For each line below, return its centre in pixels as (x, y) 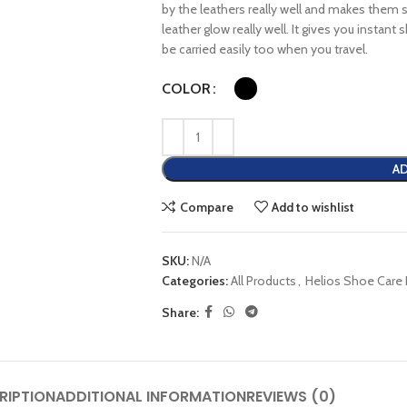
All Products (263, 281)
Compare (206, 207)
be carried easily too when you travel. (264, 49)
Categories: (194, 281)
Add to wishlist (313, 207)
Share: (180, 312)
